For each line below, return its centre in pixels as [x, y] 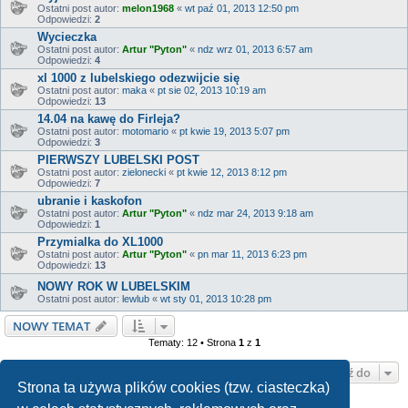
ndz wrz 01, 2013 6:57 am [255, 50]
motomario [145, 132]
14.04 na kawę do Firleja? [109, 119]
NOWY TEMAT [51, 326]
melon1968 [148, 9]
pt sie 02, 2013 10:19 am [212, 91]
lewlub [136, 298]
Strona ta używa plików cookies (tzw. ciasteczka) [174, 387]
